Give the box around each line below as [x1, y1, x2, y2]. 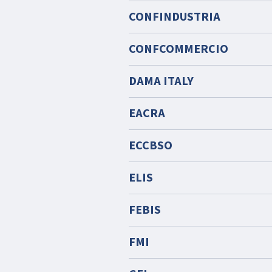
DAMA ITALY [129, 73, 194, 90]
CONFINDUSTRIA [129, 8, 220, 25]
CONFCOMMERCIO [129, 41, 228, 58]
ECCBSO [129, 137, 172, 154]
